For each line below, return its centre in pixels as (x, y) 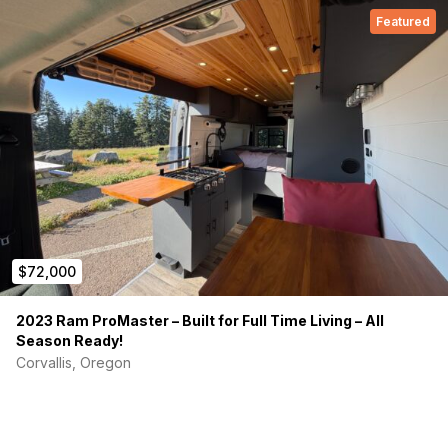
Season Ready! (69, 341)
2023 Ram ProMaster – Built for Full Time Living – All (200, 321)
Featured (403, 22)
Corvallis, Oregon (73, 363)
